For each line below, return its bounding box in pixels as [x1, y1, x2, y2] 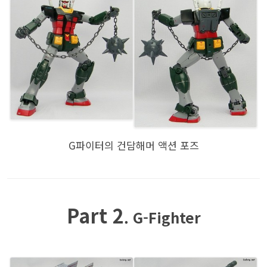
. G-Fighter [123, 206, 201, 228]
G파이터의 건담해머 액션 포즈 [68, 137, 199, 153]
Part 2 [66, 201, 124, 229]
